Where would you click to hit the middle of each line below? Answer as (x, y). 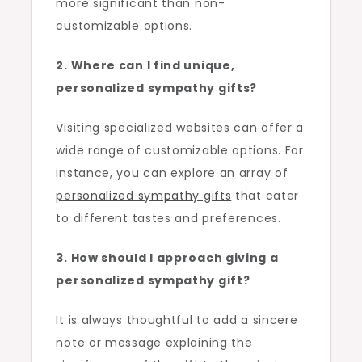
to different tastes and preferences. (168, 218)
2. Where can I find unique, (145, 65)
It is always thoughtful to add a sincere (177, 320)
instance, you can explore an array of (172, 173)
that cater (265, 196)
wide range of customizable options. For (180, 150)
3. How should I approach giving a (167, 258)
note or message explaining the (154, 343)
